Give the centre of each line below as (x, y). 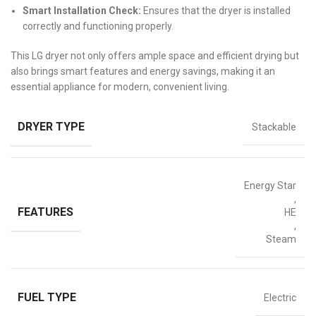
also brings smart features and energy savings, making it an (143, 72)
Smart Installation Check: (82, 11)
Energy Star (271, 186)
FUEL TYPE (47, 298)
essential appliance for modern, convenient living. (120, 87)
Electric (280, 298)
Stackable (274, 127)
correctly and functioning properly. (98, 26)
